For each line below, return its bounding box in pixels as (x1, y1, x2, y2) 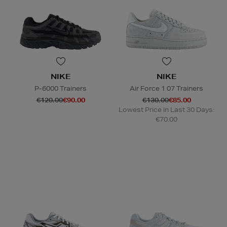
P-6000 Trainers (34, 84, 87, 93)
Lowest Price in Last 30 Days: (119, 105, 214, 115)
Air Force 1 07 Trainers (130, 84, 203, 93)
